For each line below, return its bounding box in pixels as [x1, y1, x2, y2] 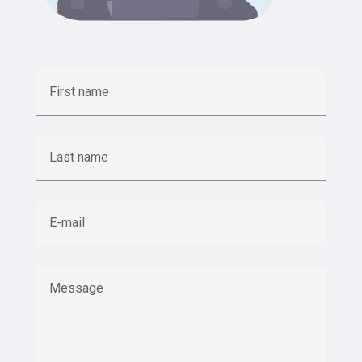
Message [49, 280, 103, 296]
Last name [49, 149, 108, 165]
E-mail [49, 215, 85, 230]
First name [49, 84, 109, 99]
